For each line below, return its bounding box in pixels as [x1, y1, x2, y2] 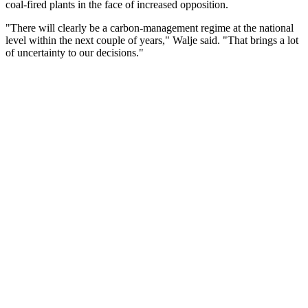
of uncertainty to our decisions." [5, 46, 144, 58]
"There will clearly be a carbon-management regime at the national [5, 21, 294, 34]
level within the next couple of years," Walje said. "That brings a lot [5, 34, 298, 46]
